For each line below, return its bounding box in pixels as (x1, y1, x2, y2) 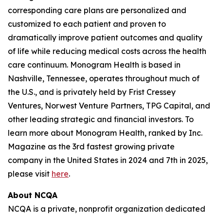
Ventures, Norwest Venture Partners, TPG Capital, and (8, 101, 210, 110)
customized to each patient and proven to (8, 19, 166, 29)
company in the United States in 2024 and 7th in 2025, (8, 155, 208, 165)
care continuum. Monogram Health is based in (8, 60, 181, 70)
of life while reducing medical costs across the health (8, 46, 206, 56)
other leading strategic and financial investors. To (8, 114, 194, 124)
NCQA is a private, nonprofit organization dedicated (8, 204, 205, 214)
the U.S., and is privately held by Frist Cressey (8, 87, 176, 97)
